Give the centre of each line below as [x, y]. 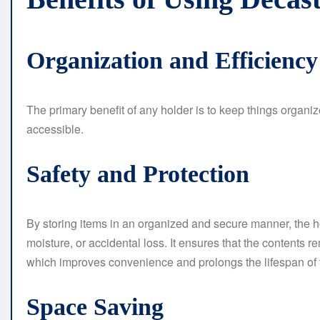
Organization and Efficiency [172, 61]
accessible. [55, 129]
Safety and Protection [138, 174]
